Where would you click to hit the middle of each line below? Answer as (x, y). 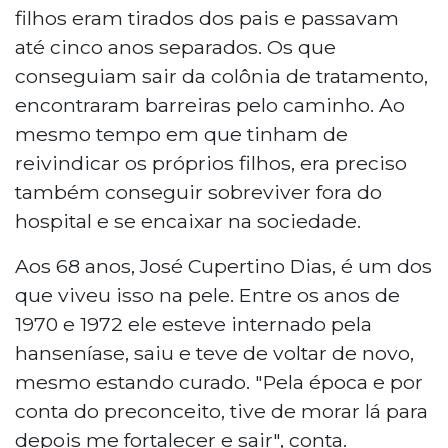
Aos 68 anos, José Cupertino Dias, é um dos (223, 265)
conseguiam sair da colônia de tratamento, (221, 75)
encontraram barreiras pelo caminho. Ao (210, 104)
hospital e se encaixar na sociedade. (188, 220)
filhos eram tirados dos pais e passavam (207, 17)
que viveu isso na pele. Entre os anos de (207, 294)
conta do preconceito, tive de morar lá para (221, 410)
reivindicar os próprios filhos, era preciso (211, 162)
